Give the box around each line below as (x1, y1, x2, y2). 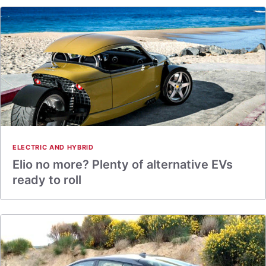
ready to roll (12, 173, 81, 187)
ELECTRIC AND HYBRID (12, 143, 94, 151)
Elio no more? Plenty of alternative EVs (12, 157, 233, 172)
